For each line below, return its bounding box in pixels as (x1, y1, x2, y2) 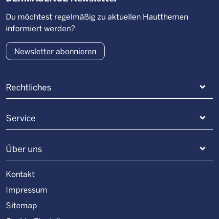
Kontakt (6, 168, 35, 179)
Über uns (6, 142, 42, 154)
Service (6, 111, 36, 124)
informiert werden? (6, 22, 75, 33)
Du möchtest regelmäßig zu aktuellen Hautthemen (6, 11, 188, 22)
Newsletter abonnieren (14, 45, 96, 56)
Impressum (6, 184, 47, 195)
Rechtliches (6, 81, 51, 93)
